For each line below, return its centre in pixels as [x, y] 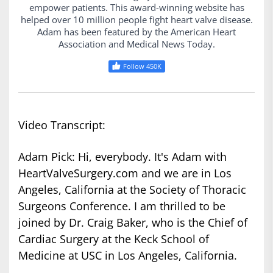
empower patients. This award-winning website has [136, 8]
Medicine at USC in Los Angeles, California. [128, 256]
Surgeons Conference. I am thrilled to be [122, 206]
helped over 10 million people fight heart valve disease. [136, 20]
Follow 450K [142, 66]
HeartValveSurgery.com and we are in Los [125, 173]
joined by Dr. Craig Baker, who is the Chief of [133, 223]
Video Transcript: [62, 125]
